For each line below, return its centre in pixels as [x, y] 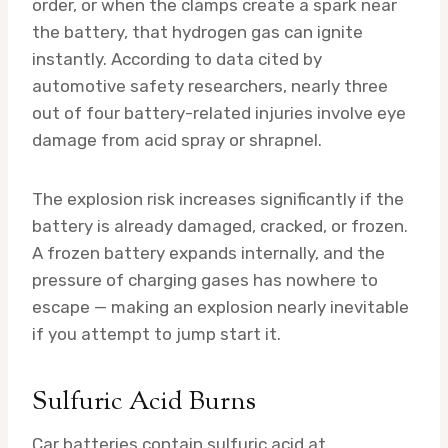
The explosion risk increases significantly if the [218, 198]
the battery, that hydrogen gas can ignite [197, 31]
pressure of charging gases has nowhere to [205, 279]
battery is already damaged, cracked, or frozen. [220, 225]
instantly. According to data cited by [177, 58]
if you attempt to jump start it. [156, 333]
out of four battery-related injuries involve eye [219, 112]
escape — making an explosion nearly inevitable [220, 306]
